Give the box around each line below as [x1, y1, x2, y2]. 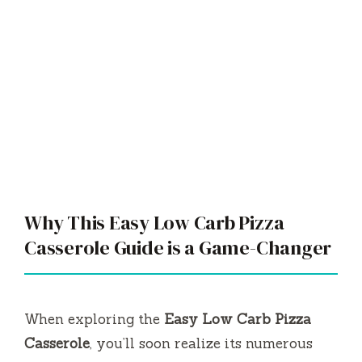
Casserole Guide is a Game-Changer [24, 234, 332, 261]
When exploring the [24, 309, 164, 328]
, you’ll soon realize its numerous [90, 334, 313, 352]
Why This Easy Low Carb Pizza [24, 208, 284, 236]
